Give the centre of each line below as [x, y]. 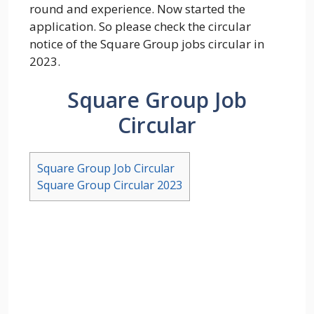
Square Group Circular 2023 [110, 185]
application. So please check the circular [140, 26]
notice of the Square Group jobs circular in [147, 43]
